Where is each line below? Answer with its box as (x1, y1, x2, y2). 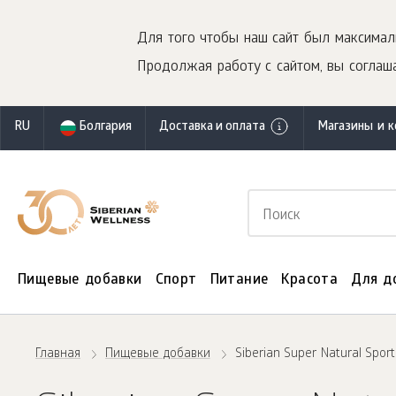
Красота (281, 272, 339, 289)
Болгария (79, 120, 132, 135)
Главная (35, 347, 80, 362)
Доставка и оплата (159, 120, 265, 135)
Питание (209, 272, 269, 289)
